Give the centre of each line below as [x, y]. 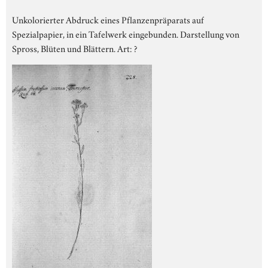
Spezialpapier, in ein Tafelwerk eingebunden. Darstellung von [126, 33]
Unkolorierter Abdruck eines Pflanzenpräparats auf [108, 19]
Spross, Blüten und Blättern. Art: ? [75, 48]
